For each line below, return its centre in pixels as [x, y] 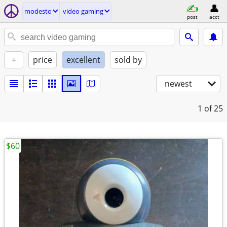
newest [178, 84]
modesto [38, 11]
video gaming [83, 11]
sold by [128, 60]
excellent [83, 60]
